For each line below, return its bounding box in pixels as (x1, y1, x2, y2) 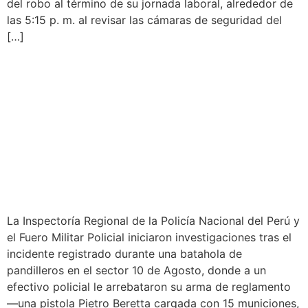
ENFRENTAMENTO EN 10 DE (7, 132, 301, 159)
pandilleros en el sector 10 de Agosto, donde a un (7, 263, 266, 278)
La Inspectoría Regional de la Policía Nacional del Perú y (7, 214, 300, 228)
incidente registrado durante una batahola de (7, 247, 242, 261)
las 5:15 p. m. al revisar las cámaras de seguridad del (7, 12, 282, 27)
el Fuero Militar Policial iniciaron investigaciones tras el (7, 230, 291, 245)
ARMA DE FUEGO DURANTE (7, 106, 299, 133)
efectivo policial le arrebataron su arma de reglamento (7, 280, 291, 294)
